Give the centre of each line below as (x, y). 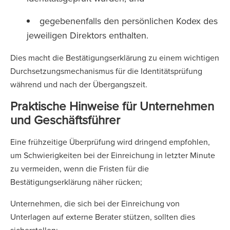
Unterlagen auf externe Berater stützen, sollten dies (103, 217)
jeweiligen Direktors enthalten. (89, 35)
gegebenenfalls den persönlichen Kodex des (129, 21)
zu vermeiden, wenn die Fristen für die (80, 168)
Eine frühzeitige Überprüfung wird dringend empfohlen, (110, 142)
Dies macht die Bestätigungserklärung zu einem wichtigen (115, 57)
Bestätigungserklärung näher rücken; (77, 182)
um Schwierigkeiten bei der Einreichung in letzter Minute (113, 155)
